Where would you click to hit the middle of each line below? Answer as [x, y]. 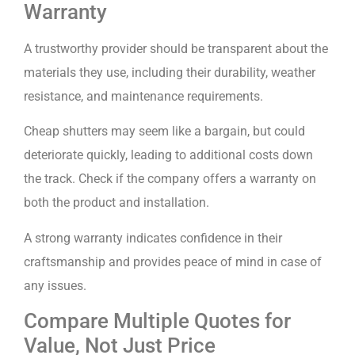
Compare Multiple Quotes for [157, 321]
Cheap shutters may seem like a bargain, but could [164, 132]
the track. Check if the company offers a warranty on [170, 179]
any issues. [55, 285]
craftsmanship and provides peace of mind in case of [173, 261]
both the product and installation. [118, 203]
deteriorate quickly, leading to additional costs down [168, 155]
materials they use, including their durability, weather [170, 72]
